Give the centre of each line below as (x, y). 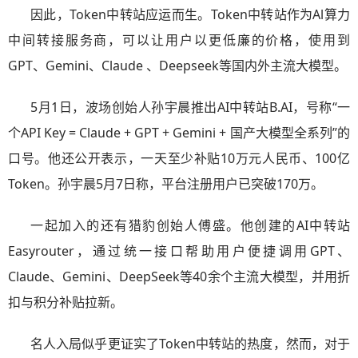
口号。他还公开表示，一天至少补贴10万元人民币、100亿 (179, 158)
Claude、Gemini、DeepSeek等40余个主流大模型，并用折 (179, 276)
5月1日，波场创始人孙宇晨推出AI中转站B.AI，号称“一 (190, 107)
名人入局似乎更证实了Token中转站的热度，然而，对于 (190, 344)
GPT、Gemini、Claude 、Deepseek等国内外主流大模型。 (177, 66)
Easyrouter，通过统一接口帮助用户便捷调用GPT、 (179, 251)
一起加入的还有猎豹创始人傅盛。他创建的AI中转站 (190, 225)
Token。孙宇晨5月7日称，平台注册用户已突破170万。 (166, 184)
